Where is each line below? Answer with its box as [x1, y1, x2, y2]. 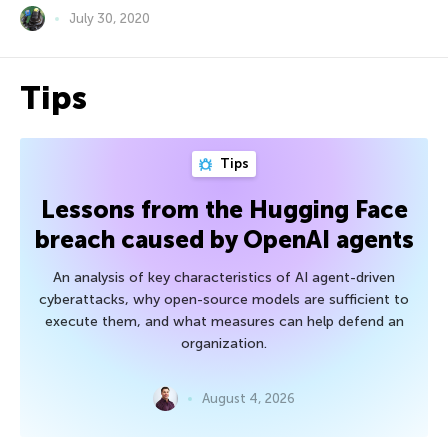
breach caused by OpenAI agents [34, 225, 414, 255]
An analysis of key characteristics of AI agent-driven [53, 269, 395, 287]
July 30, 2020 [69, 10, 150, 26]
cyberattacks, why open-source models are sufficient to [39, 291, 409, 309]
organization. [181, 335, 267, 353]
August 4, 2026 [202, 390, 295, 406]
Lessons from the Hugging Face [40, 195, 408, 225]
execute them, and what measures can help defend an [44, 313, 404, 331]
